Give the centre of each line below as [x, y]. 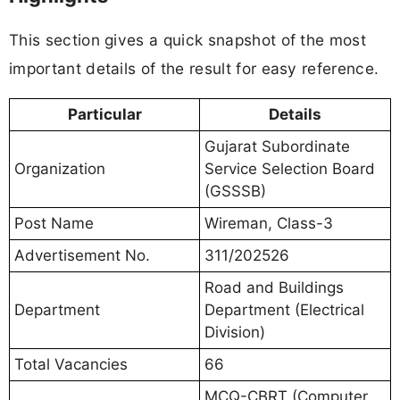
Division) [235, 333]
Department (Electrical [284, 310]
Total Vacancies [71, 365]
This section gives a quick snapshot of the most [188, 40]
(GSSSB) [235, 192]
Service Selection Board [290, 169]
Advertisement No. [82, 256]
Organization [60, 169]
